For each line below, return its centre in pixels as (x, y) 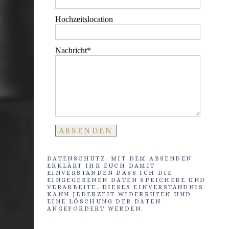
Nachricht (71, 51)
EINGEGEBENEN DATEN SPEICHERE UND (126, 180)
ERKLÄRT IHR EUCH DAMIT (101, 165)
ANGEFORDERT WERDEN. (95, 208)
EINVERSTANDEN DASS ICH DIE (110, 173)
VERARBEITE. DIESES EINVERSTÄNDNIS (125, 187)
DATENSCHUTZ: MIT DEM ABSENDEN (119, 158)
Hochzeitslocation (84, 19)
